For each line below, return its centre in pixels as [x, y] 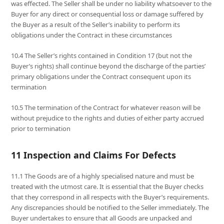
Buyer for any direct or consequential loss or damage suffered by [107, 14]
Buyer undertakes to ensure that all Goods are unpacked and [102, 218]
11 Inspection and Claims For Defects [94, 155]
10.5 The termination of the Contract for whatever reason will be [106, 108]
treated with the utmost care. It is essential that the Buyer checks [107, 187]
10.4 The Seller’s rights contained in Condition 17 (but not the [102, 56]
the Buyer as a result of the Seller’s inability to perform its [96, 25]
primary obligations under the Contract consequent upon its [101, 77]
